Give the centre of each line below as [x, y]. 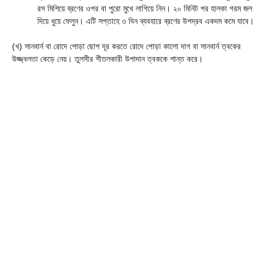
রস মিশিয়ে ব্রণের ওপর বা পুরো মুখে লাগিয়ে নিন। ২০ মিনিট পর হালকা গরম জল [145, 8]
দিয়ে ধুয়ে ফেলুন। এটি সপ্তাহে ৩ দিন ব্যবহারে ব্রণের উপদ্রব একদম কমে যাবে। [146, 21]
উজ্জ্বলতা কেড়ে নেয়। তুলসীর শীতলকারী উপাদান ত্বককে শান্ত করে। [107, 59]
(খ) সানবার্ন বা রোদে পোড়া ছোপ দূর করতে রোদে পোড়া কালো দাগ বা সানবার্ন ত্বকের [126, 46]
